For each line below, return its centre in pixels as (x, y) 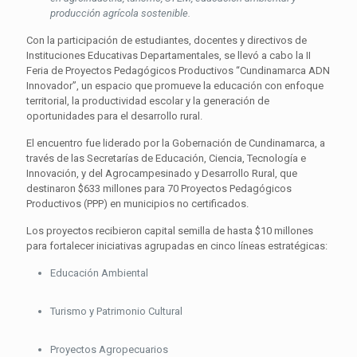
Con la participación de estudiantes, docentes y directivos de (167, 40)
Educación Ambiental (99, 273)
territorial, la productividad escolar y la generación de (148, 101)
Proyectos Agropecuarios (109, 349)
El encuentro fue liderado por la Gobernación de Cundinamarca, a (176, 143)
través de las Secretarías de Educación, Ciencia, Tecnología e (166, 158)
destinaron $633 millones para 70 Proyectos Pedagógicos (159, 188)
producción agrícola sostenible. (120, 13)
